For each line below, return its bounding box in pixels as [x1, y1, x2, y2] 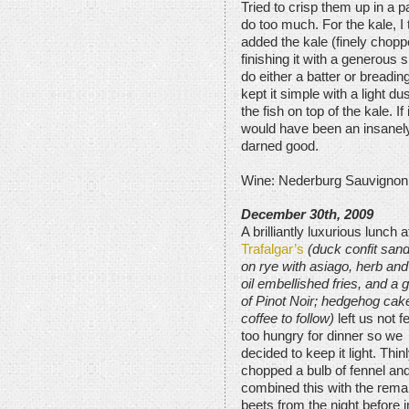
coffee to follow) [241, 310, 334, 326]
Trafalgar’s [241, 241, 304, 257]
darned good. [241, 139, 319, 154]
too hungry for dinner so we [241, 328, 403, 343]
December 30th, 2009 [241, 206, 373, 222]
